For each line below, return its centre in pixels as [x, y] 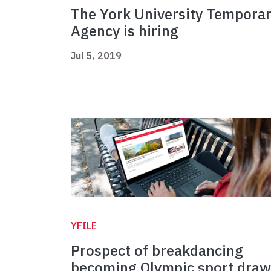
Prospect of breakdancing [157, 251]
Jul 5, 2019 [96, 56]
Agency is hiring [125, 31]
